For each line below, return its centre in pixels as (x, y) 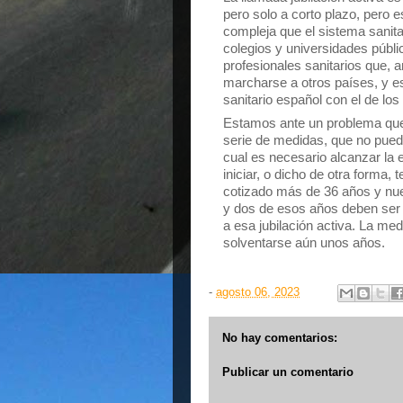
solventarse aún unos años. (304, 242)
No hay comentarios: (280, 338)
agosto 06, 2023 (258, 292)
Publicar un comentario (288, 372)
